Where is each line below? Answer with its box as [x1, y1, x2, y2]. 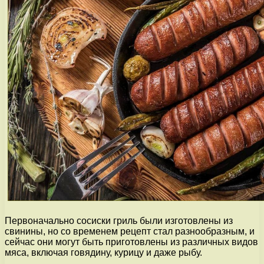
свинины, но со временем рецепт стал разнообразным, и [5, 226, 255, 236]
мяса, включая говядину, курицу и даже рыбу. [5, 247, 202, 258]
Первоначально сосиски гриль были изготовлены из [5, 215, 233, 226]
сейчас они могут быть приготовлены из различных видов [5, 236, 258, 247]
